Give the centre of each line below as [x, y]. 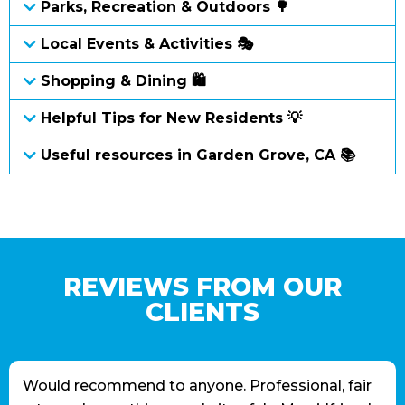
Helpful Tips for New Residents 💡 [172, 118]
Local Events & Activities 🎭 [147, 44]
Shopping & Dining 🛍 [124, 81]
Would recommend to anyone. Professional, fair [197, 386]
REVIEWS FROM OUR [202, 287]
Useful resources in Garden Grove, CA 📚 [198, 155]
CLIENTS [202, 312]
